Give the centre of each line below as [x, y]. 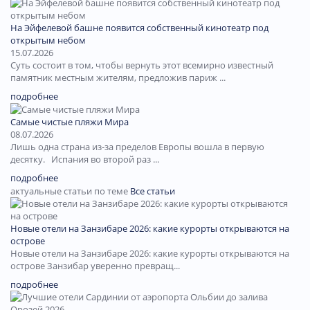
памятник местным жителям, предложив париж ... [118, 77]
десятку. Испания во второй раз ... [85, 159]
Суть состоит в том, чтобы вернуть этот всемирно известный [142, 65]
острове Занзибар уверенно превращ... [95, 266]
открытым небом [48, 40]
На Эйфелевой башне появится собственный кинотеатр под [139, 27]
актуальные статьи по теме [70, 191]
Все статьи [153, 191]
